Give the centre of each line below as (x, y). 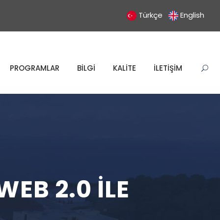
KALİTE (124, 68)
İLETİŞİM (168, 68)
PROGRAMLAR (35, 68)
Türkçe (151, 15)
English (192, 15)
